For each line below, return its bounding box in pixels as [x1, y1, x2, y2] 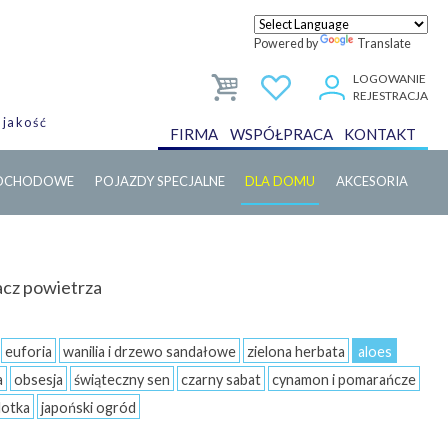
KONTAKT [344, 125, 417, 143]
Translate [357, 36, 411, 51]
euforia [5, 343, 52, 360]
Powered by [254, 36, 320, 51]
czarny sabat [181, 371, 261, 388]
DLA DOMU [245, 173, 316, 189]
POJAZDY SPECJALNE [94, 173, 225, 189]
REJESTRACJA [353, 88, 428, 103]
